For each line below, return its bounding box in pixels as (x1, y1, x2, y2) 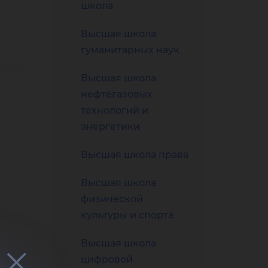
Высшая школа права (81, 149, 188, 160)
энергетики (81, 121, 140, 132)
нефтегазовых (81, 89, 153, 100)
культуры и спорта (81, 209, 173, 221)
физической (81, 193, 143, 205)
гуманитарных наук (81, 44, 179, 56)
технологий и (81, 105, 148, 116)
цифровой (81, 254, 133, 265)
